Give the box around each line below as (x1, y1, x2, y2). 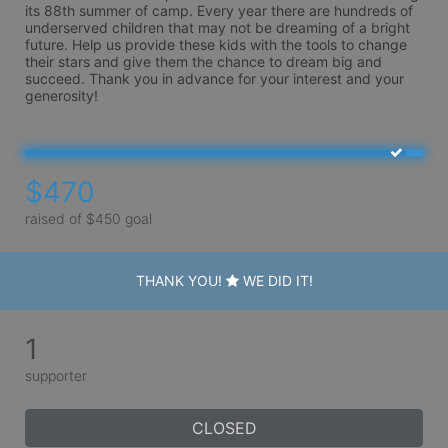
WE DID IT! (238, 271, 313, 289)
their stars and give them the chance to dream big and (25, 53, 382, 70)
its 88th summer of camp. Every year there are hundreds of (25, 2, 413, 19)
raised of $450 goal (25, 209, 152, 227)
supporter (25, 366, 87, 384)
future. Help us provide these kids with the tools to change (25, 36, 407, 53)
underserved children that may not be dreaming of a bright (25, 19, 410, 36)
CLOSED (191, 417, 257, 438)
